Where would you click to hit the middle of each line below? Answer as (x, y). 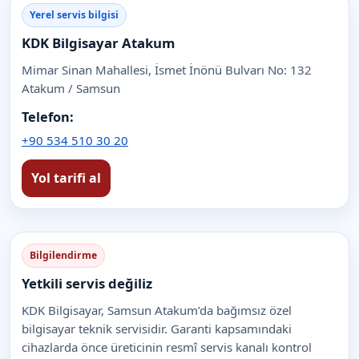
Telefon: (48, 117)
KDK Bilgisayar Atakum (98, 42)
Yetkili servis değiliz (87, 283)
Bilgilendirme (63, 255)
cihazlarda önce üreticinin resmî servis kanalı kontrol (167, 347)
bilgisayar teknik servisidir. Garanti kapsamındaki (157, 328)
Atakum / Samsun (71, 88)
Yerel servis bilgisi (74, 14)
